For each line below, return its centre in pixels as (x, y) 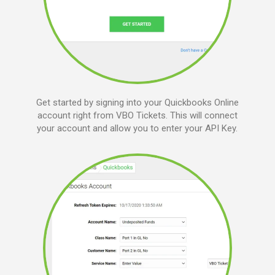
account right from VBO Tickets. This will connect (137, 116)
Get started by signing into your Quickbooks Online (137, 103)
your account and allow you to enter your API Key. (137, 129)
